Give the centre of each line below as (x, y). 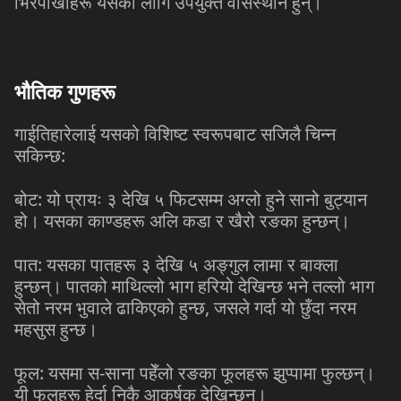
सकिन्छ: (40, 155)
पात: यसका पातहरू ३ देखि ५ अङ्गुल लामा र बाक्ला (176, 264)
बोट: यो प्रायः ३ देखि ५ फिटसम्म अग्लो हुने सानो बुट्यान (191, 199)
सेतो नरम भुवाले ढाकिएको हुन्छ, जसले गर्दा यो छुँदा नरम (185, 307)
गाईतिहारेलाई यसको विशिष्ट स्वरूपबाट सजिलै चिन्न (175, 134)
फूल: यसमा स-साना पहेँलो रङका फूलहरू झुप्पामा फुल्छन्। (195, 373)
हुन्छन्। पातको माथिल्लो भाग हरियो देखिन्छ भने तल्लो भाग (194, 286)
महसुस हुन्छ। (56, 329)
